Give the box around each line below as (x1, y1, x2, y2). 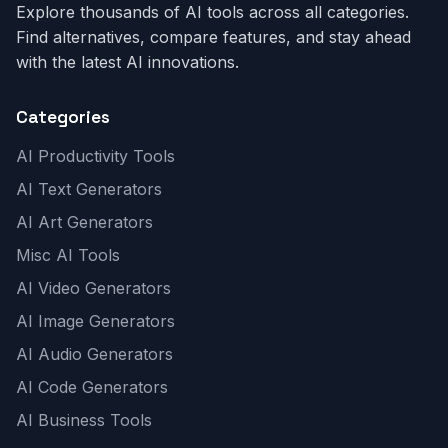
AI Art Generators (16, 212, 153, 232)
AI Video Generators (16, 278, 171, 298)
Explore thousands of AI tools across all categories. (16, 2, 409, 22)
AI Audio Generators (16, 344, 173, 364)
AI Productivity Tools (16, 146, 175, 166)
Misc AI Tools (16, 245, 120, 265)
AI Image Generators (16, 311, 175, 331)
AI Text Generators (16, 179, 162, 199)
